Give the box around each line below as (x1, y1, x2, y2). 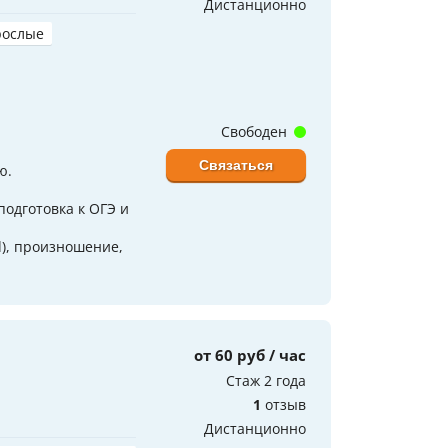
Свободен (221, 121, 291, 141)
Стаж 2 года (226, 370, 306, 390)
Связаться (199, 156, 273, 173)
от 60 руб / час (194, 344, 306, 365)
